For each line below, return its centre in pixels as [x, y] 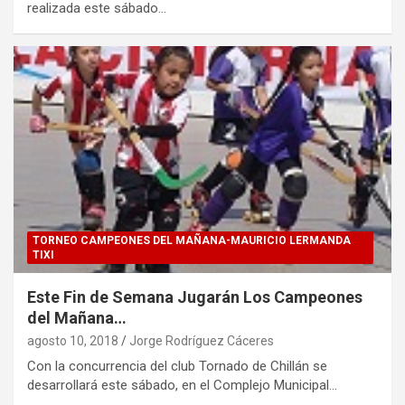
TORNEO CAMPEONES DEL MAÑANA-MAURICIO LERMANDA [192, 241]
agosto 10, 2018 [73, 341]
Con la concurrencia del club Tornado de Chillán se [177, 367]
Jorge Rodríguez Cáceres [202, 341]
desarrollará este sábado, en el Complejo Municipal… [182, 386]
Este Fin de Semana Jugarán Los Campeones [195, 297]
